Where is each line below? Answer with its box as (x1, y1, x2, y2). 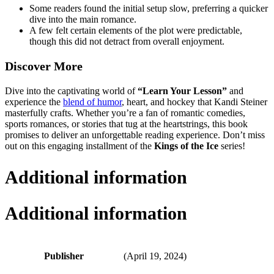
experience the (5, 97, 63, 108)
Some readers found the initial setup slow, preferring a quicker (29, 3, 268, 14)
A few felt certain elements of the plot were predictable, (29, 25, 242, 36)
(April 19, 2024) (124, 250, 187, 261)
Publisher (44, 250, 84, 261)
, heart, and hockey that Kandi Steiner (122, 97, 267, 108)
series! (218, 141, 245, 152)
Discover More (5, 59, 83, 73)
